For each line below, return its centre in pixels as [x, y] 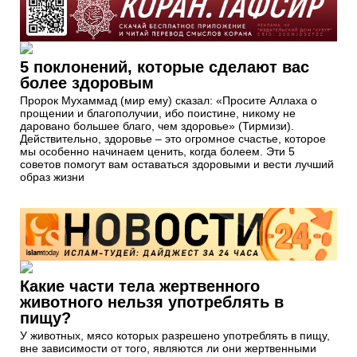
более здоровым [87, 82]
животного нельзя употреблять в [152, 302]
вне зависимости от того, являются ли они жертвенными [168, 348]
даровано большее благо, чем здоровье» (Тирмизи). [157, 126]
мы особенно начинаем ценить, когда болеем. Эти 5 [157, 151]
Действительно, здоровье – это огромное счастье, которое [173, 138]
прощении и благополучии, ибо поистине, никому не [158, 113]
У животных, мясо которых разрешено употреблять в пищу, [175, 335]
